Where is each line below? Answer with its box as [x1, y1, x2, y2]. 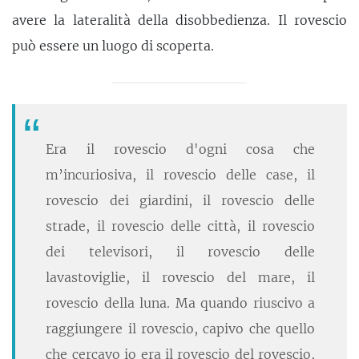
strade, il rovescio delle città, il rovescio [46, 218, 315, 235]
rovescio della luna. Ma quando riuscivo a [46, 295, 315, 312]
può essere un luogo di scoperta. [12, 38, 214, 54]
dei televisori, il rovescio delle [46, 244, 315, 260]
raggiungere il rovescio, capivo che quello [46, 321, 315, 337]
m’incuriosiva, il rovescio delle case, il [46, 167, 315, 184]
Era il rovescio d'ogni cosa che [46, 141, 315, 158]
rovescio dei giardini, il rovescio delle [46, 192, 315, 209]
